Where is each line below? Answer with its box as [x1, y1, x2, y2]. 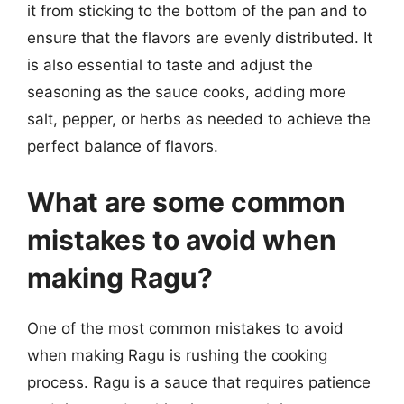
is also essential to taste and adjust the [27, 56, 313, 74]
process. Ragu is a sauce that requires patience [27, 372, 371, 391]
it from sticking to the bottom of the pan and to [27, 2, 367, 20]
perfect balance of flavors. [27, 137, 218, 155]
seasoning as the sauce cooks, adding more [27, 83, 346, 101]
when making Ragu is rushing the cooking [27, 345, 327, 364]
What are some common [27, 185, 345, 218]
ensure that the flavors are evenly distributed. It [27, 29, 372, 47]
